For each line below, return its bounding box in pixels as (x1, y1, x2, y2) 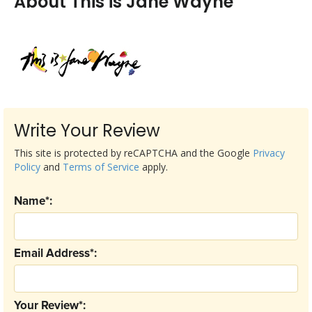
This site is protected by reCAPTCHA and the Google (14, 146, 253, 159)
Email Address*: (14, 248, 97, 260)
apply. (139, 160, 168, 173)
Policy (14, 160, 40, 173)
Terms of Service (63, 160, 139, 173)
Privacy (253, 146, 285, 159)
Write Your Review (14, 119, 160, 142)
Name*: (14, 196, 52, 208)
